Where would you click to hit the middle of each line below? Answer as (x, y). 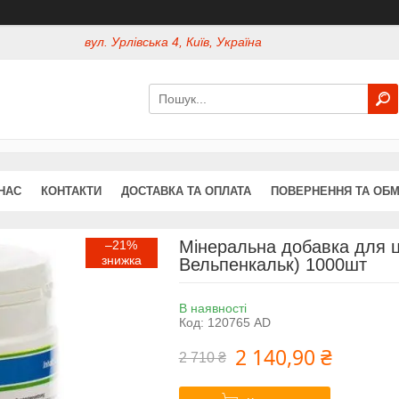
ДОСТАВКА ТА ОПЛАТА (186, 191)
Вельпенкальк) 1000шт (273, 264)
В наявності (212, 308)
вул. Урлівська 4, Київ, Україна (174, 42)
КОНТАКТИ (71, 191)
